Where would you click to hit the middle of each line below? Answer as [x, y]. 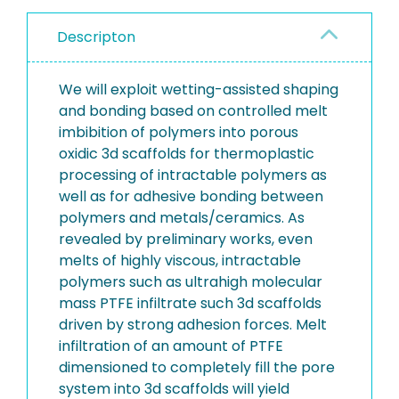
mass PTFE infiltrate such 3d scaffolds [190, 303]
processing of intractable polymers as [193, 175]
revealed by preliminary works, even [186, 239]
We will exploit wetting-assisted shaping [199, 89]
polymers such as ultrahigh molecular [191, 281]
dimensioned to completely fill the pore [197, 367]
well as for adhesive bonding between [191, 196]
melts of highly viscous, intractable [180, 260]
